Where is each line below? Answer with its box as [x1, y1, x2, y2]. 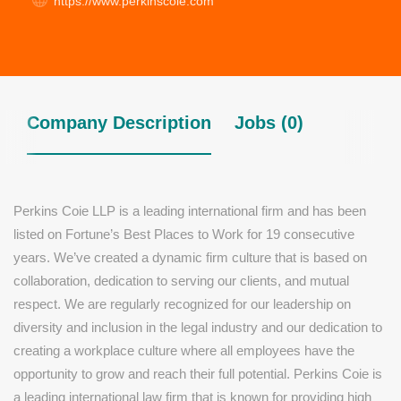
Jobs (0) [235, 113, 303, 132]
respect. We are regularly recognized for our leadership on [13, 296, 351, 311]
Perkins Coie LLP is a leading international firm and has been [13, 203, 366, 218]
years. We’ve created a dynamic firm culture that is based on [13, 250, 367, 265]
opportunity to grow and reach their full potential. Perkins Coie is [13, 366, 382, 381]
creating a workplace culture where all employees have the [13, 343, 354, 358]
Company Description [27, 113, 211, 132]
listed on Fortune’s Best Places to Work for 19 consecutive [13, 226, 354, 242]
